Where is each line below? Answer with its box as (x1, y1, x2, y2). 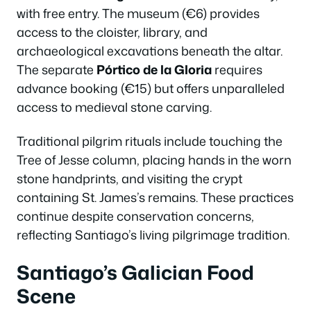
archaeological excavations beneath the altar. (17, 41, 283, 60)
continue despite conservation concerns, (17, 207, 254, 225)
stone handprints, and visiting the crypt (17, 169, 242, 187)
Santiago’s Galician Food (17, 258, 254, 286)
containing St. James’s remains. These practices (17, 188, 294, 206)
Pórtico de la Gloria (96, 60, 212, 78)
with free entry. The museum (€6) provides (17, 3, 260, 22)
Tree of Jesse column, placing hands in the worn (17, 151, 292, 169)
